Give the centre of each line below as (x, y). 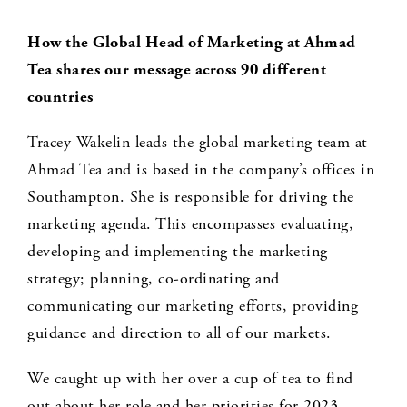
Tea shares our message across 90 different (177, 70)
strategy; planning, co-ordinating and (154, 279)
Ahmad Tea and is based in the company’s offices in (201, 170)
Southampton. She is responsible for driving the (191, 197)
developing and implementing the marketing (178, 252)
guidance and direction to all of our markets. (179, 333)
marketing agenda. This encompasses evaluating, (190, 224)
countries (60, 97)
